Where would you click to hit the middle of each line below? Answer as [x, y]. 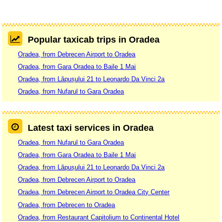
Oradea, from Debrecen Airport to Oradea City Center [94, 192]
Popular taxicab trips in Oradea [93, 40]
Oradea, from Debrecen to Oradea [67, 205]
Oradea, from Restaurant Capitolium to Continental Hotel [99, 217]
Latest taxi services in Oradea [90, 128]
